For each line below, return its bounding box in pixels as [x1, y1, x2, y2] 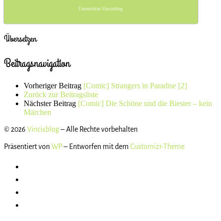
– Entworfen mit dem [62, 143, 130, 151]
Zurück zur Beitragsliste [24, 90, 98, 99]
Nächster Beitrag [24, 99, 76, 108]
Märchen [24, 108, 51, 117]
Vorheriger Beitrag [24, 81, 81, 90]
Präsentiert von [4, 143, 51, 151]
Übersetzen [4, 33, 37, 46]
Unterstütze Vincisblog [78, 6, 123, 11]
